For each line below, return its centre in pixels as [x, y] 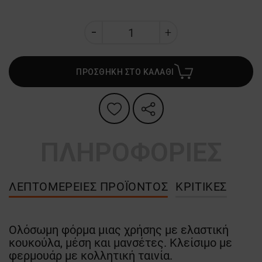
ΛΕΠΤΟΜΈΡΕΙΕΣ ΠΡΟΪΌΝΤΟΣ [89, 187]
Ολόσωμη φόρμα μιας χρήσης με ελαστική [119, 230]
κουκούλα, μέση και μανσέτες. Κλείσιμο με [120, 243]
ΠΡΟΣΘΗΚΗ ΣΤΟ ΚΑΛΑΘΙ [125, 72]
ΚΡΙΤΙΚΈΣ [201, 187]
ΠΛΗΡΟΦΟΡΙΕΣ [131, 153]
